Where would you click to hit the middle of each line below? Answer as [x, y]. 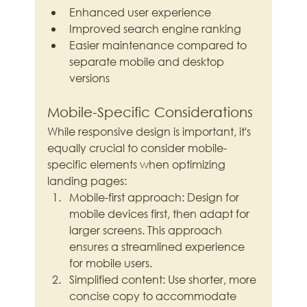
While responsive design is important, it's [151, 132]
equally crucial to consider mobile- [137, 148]
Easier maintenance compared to [160, 45]
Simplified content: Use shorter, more [164, 280]
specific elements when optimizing [138, 164]
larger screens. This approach [147, 230]
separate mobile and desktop [148, 62]
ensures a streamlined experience [159, 247]
